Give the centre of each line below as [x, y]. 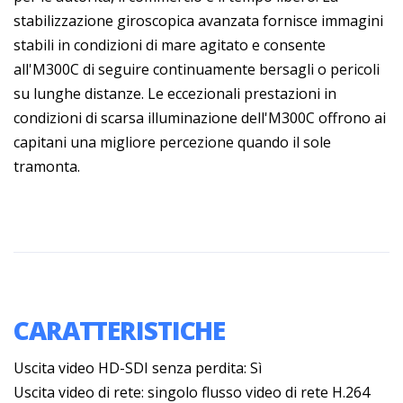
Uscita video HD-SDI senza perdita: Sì [138, 367]
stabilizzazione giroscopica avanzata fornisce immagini [198, 20]
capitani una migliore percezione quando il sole [172, 142]
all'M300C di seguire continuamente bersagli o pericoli [197, 69]
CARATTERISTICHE [120, 330]
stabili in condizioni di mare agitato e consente [170, 45]
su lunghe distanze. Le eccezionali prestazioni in [175, 93]
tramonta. [47, 166]
